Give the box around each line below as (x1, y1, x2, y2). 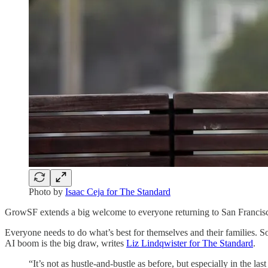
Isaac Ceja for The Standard (65, 186, 170, 197)
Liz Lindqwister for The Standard (126, 237, 253, 248)
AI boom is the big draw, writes (5, 237, 126, 248)
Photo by (29, 186, 65, 197)
